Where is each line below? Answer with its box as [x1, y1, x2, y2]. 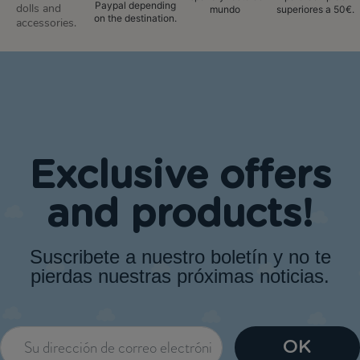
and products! [47, 196, 313, 235]
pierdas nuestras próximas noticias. [31, 265, 329, 287]
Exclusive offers [29, 157, 331, 196]
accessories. [16, 15, 76, 31]
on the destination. [93, 11, 177, 24]
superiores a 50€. [276, 2, 354, 15]
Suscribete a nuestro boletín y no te [29, 246, 331, 268]
